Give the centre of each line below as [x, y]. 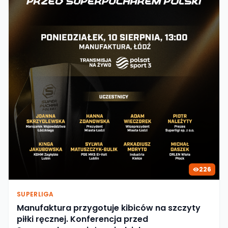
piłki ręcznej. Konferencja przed [82, 219]
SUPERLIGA [35, 194]
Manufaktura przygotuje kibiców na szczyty [109, 208]
